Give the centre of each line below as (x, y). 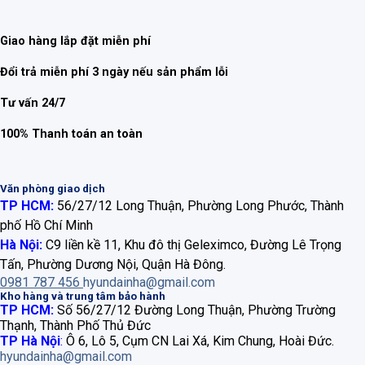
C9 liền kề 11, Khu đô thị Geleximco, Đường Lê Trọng (192, 245)
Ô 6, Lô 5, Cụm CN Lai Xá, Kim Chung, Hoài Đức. (198, 341)
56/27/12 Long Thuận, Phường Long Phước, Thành (200, 206)
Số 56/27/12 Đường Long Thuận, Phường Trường (196, 310)
